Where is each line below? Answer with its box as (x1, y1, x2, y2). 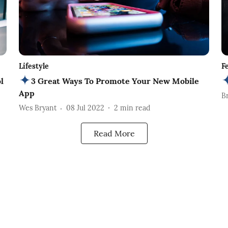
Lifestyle (18, 61, 49, 71)
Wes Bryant (18, 103, 56, 113)
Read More (93, 128, 135, 138)
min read (120, 103, 150, 113)
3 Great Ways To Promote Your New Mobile (31, 75, 199, 86)
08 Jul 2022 (66, 103, 104, 113)
